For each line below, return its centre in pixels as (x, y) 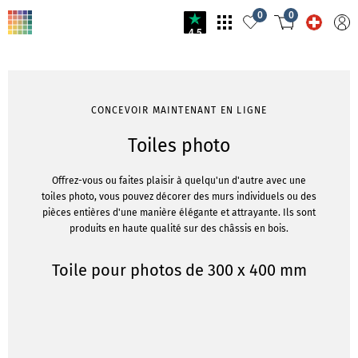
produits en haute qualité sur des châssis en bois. (179, 229)
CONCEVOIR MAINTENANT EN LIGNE (179, 110)
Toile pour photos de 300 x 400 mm (179, 270)
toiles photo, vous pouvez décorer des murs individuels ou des (179, 197)
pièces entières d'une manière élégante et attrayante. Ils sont (179, 213)
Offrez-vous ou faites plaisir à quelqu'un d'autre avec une (179, 181)
